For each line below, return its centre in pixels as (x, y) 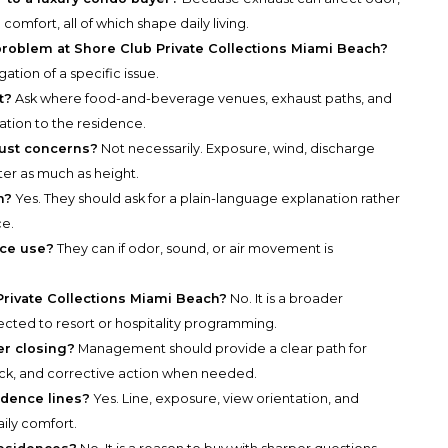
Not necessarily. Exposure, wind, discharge (237, 149)
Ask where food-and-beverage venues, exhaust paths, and (202, 99)
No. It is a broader (285, 299)
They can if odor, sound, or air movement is (194, 249)
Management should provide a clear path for (221, 349)
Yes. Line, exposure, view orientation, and (225, 399)
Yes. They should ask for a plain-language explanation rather (206, 199)
